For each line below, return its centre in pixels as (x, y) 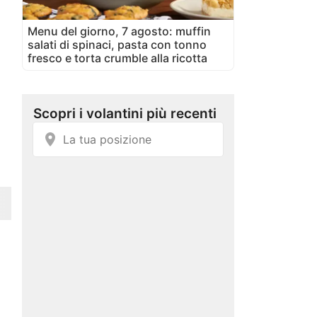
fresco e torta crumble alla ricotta (117, 58)
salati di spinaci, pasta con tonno (117, 44)
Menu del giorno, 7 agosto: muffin (119, 31)
